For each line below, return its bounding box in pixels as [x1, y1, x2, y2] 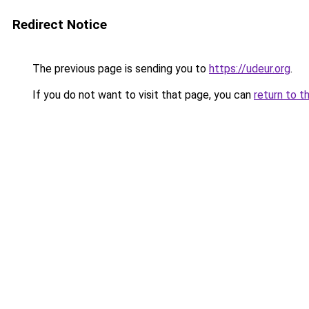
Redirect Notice [12, 17, 107, 32]
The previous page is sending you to [30, 62, 209, 75]
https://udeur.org [209, 62, 290, 75]
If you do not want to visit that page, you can [30, 88, 254, 101]
